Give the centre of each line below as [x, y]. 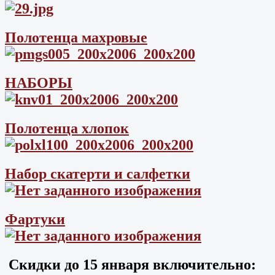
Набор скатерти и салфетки [98, 173]
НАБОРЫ [39, 83]
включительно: [203, 264]
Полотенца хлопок [67, 128]
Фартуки [35, 219]
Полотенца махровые [76, 38]
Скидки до [42, 264]
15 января [114, 264]
